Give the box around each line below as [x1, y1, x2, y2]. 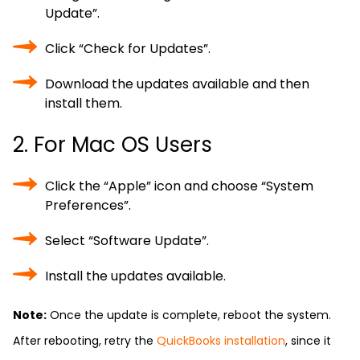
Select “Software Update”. [45, 231, 209, 250]
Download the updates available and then [45, 75, 309, 93]
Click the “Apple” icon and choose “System [45, 177, 313, 195]
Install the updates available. [45, 267, 226, 285]
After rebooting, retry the [13, 333, 157, 349]
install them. [45, 94, 122, 112]
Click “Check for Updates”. [45, 39, 211, 58]
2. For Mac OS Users [13, 130, 212, 159]
